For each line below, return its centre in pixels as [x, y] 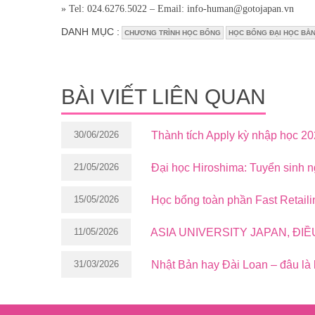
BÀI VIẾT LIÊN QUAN [163, 96]
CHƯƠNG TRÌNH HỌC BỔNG [173, 32]
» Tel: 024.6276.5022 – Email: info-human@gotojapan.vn [178, 8]
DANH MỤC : [90, 31]
